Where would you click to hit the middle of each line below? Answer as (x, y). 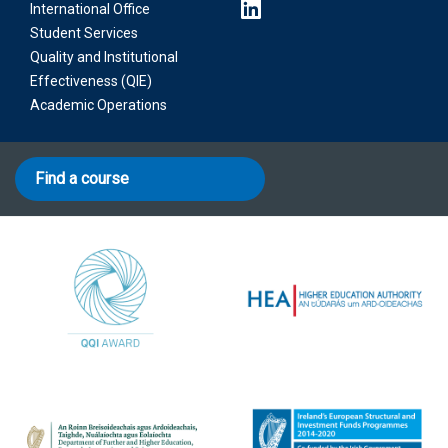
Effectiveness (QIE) (91, 81)
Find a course (82, 178)
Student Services (84, 33)
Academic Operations (98, 105)
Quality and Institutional (104, 57)
